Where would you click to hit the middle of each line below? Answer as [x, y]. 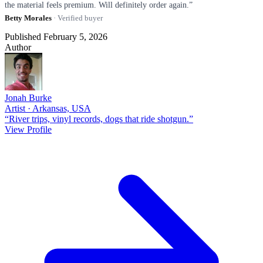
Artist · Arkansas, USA [48, 108]
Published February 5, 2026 [56, 36]
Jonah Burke [28, 97]
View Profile [28, 129]
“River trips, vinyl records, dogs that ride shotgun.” [99, 119]
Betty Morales [28, 18]
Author [18, 47]
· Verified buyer [77, 18]
